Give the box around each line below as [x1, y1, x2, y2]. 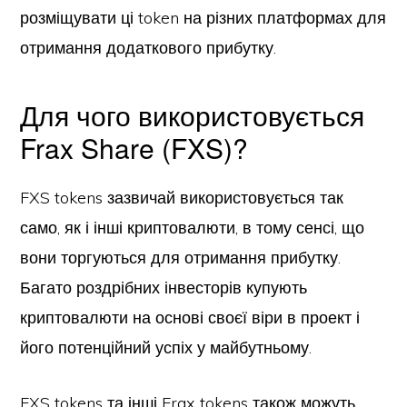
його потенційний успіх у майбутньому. [20, 337, 313, 358]
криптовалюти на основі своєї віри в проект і [20, 307, 361, 328]
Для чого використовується [20, 95, 365, 134]
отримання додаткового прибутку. [20, 37, 277, 58]
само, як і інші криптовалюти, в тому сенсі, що [20, 217, 365, 238]
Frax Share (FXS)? [20, 128, 249, 167]
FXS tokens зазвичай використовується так [20, 187, 344, 208]
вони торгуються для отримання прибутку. [20, 247, 342, 268]
